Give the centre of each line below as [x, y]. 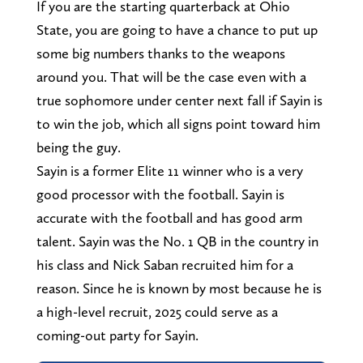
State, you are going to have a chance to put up [177, 29]
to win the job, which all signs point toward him [178, 123]
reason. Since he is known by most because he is [179, 288]
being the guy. [78, 147]
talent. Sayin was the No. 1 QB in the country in [177, 241]
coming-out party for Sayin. [117, 335]
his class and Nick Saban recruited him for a [164, 264]
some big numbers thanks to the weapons [160, 53]
